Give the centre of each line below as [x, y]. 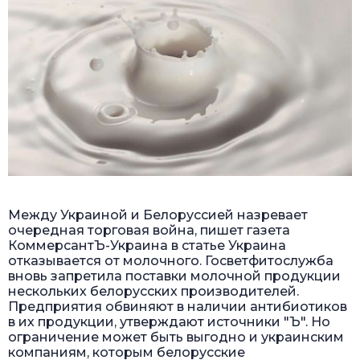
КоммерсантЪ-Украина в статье [118, 245]
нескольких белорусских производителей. [153, 291]
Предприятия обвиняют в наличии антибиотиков [178, 306]
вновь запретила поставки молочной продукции [174, 276]
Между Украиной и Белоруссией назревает [158, 215]
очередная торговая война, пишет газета [149, 230]
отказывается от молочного [104, 260]
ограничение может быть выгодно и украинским [176, 337]
